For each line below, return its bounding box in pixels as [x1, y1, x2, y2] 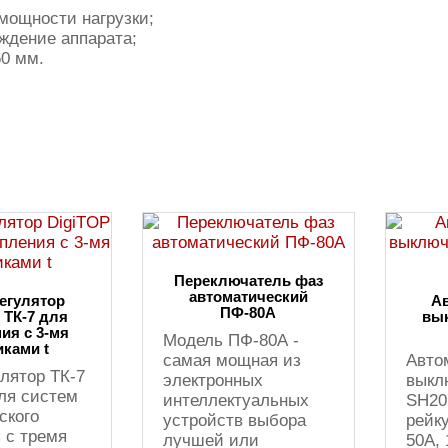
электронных [162, 371, 263, 390]
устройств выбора [162, 411, 306, 430]
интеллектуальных [162, 391, 309, 410]
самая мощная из [162, 351, 301, 370]
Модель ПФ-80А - [162, 331, 299, 350]
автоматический [188, 288, 308, 305]
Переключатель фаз [173, 272, 323, 289]
